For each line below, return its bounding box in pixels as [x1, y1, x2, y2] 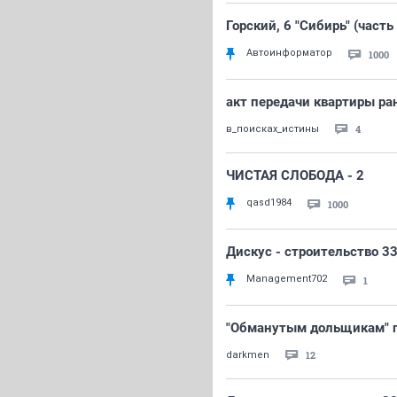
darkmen [226, 349, 269, 361]
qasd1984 [246, 197, 292, 208]
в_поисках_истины [226, 123, 319, 135]
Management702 [246, 273, 327, 284]
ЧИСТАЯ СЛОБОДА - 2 [226, 167, 364, 183]
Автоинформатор [246, 47, 332, 58]
